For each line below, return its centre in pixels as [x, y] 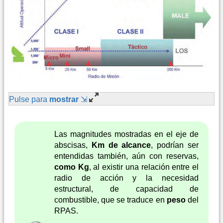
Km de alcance [121, 145]
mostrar [64, 100]
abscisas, [73, 145]
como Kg [72, 167]
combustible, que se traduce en [111, 200]
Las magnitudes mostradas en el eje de [126, 134]
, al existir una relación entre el [144, 167]
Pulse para [29, 100]
